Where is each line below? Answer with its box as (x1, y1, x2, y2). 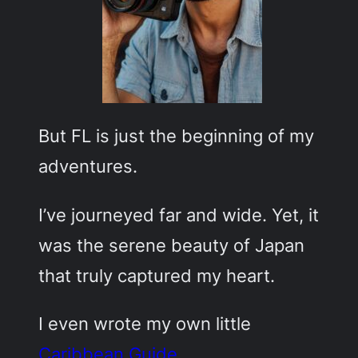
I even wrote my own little (38, 312, 252, 334)
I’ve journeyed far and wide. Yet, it (38, 203, 320, 225)
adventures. (38, 155, 138, 177)
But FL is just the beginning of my (38, 125, 315, 147)
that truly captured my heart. (38, 264, 276, 286)
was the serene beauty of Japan (38, 233, 305, 256)
